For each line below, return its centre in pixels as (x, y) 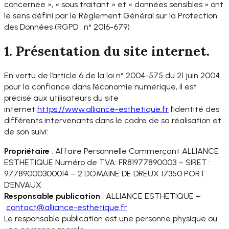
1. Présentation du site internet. (107, 51)
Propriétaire (27, 151)
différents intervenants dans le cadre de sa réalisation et (113, 120)
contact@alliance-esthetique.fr (67, 207)
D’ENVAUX (23, 185)
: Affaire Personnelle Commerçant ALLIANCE (134, 151)
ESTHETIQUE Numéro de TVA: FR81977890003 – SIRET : (107, 162)
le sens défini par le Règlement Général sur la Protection (111, 15)
